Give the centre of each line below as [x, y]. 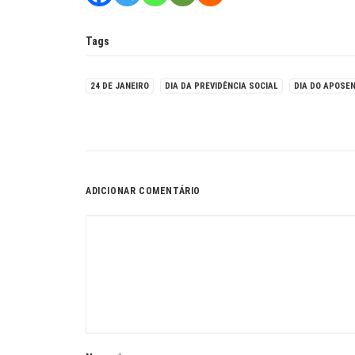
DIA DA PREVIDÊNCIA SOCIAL [221, 86]
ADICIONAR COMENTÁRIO [143, 191]
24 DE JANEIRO [120, 86]
